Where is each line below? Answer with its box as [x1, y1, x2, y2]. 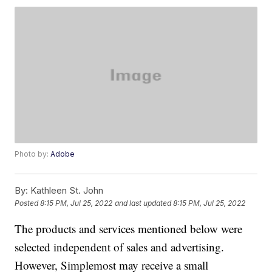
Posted [15, 198, 41, 208]
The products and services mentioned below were [15, 220, 243, 236]
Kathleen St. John [28, 184, 104, 196]
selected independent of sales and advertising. [15, 239, 225, 254]
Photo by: [15, 149, 51, 158]
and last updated [115, 198, 172, 208]
